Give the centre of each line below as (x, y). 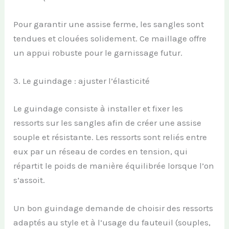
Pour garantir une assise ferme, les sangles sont (109, 24)
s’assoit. (29, 180)
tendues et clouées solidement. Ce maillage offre (110, 38)
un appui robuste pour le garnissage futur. (98, 52)
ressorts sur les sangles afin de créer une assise (108, 122)
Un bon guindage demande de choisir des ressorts (113, 208)
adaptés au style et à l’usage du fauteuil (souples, (112, 222)
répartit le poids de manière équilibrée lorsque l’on (114, 165)
